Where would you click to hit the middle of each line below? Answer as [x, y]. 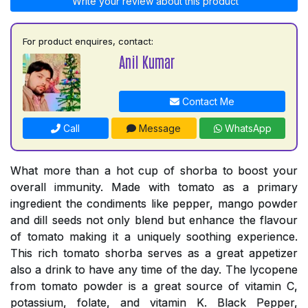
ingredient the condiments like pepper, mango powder [154, 204]
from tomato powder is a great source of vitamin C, [154, 286]
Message [159, 129]
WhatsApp [246, 129]
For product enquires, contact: [88, 42]
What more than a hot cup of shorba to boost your [154, 171]
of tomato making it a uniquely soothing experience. [154, 237]
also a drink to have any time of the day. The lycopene [154, 270]
